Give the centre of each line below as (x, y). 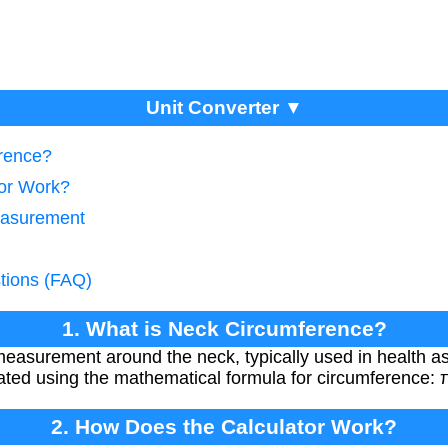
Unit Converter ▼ (224, 108)
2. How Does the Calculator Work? (224, 427)
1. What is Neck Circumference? (224, 329)
